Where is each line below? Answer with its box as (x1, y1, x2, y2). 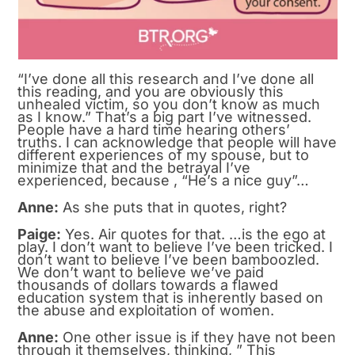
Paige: (17, 226, 62, 243)
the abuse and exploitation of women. (17, 302, 275, 319)
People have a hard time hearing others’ (17, 121, 291, 139)
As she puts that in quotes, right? (59, 199, 288, 216)
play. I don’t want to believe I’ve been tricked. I (17, 239, 334, 256)
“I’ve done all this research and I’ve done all (17, 71, 315, 88)
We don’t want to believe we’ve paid (17, 264, 265, 281)
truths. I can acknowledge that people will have (17, 134, 338, 151)
